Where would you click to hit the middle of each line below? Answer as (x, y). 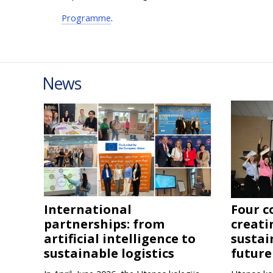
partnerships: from (104, 224)
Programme (87, 18)
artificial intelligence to (120, 239)
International (88, 210)
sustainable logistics (109, 253)
